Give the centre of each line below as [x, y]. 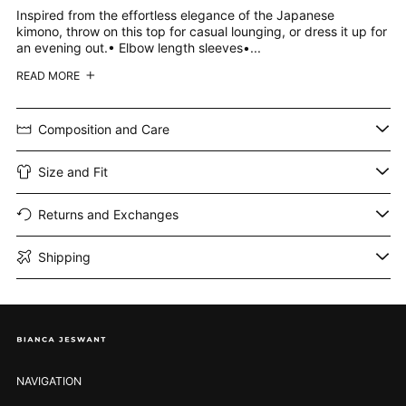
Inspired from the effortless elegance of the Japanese [175, 14]
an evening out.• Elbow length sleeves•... [138, 47]
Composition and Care [104, 129]
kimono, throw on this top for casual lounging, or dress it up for [201, 31]
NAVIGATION [48, 381]
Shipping [64, 256]
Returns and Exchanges [108, 214]
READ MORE [48, 75]
